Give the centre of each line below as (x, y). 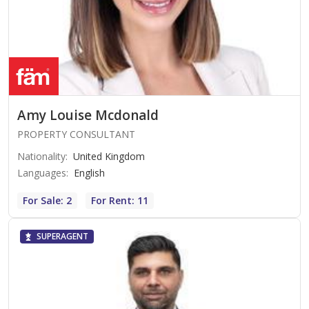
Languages (42, 173)
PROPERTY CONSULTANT (76, 134)
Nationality (41, 157)
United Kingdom (109, 157)
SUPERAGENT (62, 237)
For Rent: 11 (120, 201)
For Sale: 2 (47, 201)
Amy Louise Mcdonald (88, 116)
